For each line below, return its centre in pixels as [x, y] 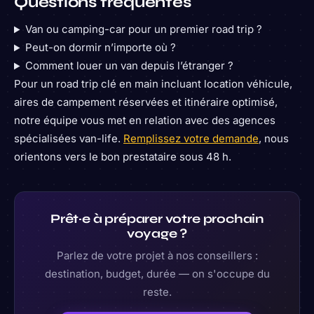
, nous [274, 139]
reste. [157, 292]
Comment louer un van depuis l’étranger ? [129, 66]
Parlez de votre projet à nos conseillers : [157, 255]
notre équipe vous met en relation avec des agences [145, 121]
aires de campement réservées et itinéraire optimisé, [146, 102]
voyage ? [157, 234]
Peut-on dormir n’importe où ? [100, 48]
